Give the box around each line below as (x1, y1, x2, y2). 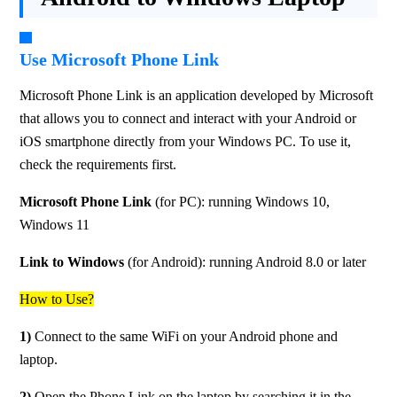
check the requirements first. (19, 157, 177, 173)
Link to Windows (19, 254, 125, 270)
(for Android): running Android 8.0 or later (124, 254, 367, 270)
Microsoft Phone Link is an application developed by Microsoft (19, 88, 374, 104)
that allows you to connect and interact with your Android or (19, 111, 357, 127)
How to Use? (19, 292, 95, 307)
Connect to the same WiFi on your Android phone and (35, 329, 339, 345)
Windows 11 (19, 217, 90, 233)
